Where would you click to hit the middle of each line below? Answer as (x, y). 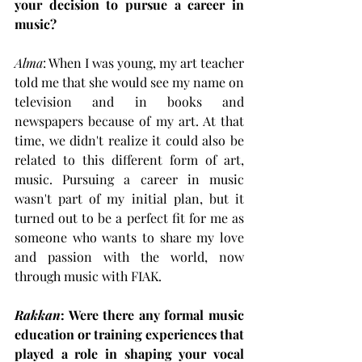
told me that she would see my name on (129, 82)
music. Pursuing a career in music (129, 179)
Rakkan (38, 314)
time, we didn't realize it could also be (129, 140)
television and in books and (129, 101)
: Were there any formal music (152, 314)
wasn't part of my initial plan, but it (129, 198)
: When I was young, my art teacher (143, 62)
